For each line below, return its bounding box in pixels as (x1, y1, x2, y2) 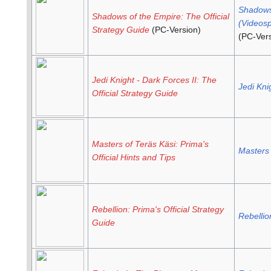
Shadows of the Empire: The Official (91, 11, 229, 22)
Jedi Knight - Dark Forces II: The (91, 75, 217, 85)
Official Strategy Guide (91, 88, 178, 99)
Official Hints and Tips (91, 152, 175, 163)
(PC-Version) (149, 25, 201, 35)
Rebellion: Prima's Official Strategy (91, 204, 224, 215)
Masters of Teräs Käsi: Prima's (91, 139, 209, 149)
